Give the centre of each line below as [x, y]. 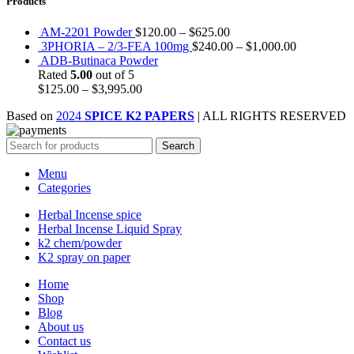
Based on [31, 115]
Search [178, 145]
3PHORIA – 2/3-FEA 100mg [117, 46]
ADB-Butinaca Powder [99, 60]
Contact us [64, 341]
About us [61, 326]
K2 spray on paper [84, 257]
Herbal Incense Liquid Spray [110, 228]
